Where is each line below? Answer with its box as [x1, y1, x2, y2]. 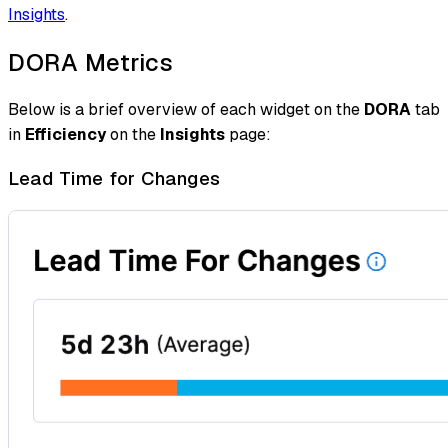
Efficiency [25, 124, 106, 146]
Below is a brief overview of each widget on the [8, 99, 364, 121]
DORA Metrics [8, 46, 173, 78]
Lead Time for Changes [8, 166, 221, 192]
